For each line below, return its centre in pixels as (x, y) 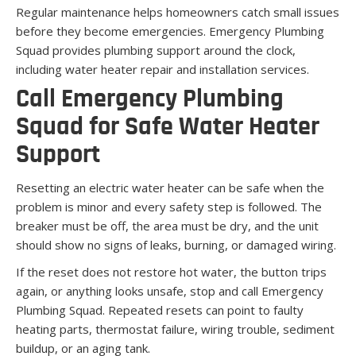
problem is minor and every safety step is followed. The (169, 206)
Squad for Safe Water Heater (168, 128)
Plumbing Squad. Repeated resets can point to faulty (160, 310)
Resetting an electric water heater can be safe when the (170, 187)
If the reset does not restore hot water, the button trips (171, 271)
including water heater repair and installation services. (163, 69)
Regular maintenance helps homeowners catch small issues (178, 12)
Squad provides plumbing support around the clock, (156, 50)
